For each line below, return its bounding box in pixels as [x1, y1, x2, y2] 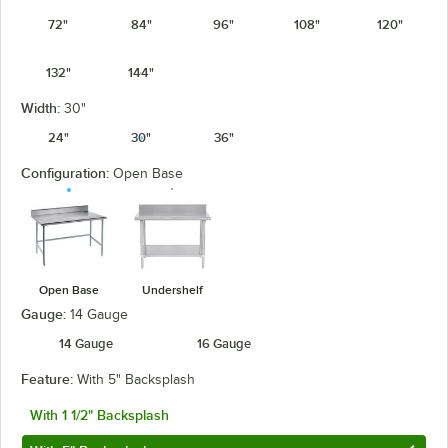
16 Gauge [197, 335, 251, 351]
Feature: [21, 370, 77, 387]
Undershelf [141, 282, 203, 297]
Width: [21, 100, 64, 116]
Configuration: [21, 165, 113, 181]
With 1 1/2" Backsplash [30, 406, 169, 423]
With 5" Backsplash [77, 371, 195, 387]
